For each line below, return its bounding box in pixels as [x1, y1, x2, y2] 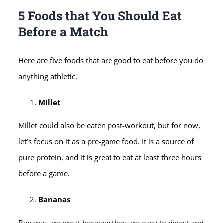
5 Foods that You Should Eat [18, 7, 182, 24]
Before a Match [18, 23, 109, 40]
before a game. [18, 168, 70, 178]
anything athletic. [18, 71, 78, 81]
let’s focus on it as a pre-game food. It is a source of [18, 136, 194, 146]
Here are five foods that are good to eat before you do [18, 55, 204, 65]
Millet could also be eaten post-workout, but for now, [18, 120, 201, 130]
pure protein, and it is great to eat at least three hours [18, 152, 202, 162]
